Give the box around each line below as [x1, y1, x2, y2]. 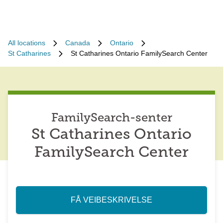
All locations [8, 39, 45, 47]
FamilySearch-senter [51, 112, 172, 124]
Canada [65, 39, 90, 47]
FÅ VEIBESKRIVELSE [71, 196, 152, 204]
